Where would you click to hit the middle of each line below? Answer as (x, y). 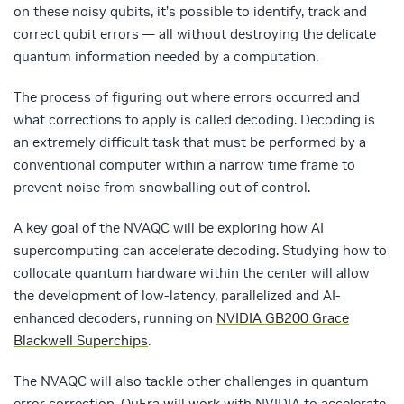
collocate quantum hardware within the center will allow (192, 273)
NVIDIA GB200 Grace (283, 318)
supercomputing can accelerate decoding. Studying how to (200, 251)
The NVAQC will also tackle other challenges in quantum (191, 381)
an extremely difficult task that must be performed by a (190, 142)
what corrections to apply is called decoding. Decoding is (194, 120)
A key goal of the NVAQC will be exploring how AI (169, 228)
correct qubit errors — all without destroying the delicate (195, 34)
